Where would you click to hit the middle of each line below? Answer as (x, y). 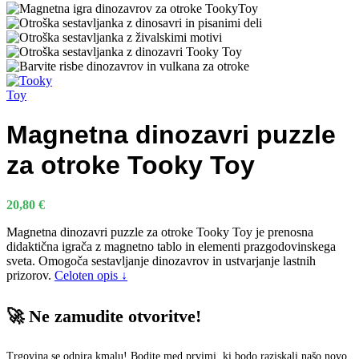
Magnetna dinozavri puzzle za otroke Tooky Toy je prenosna (160, 232)
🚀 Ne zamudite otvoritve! (104, 317)
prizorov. (30, 275)
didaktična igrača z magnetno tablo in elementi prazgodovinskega (171, 246)
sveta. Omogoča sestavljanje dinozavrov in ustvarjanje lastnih (161, 260)
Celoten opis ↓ (91, 275)
